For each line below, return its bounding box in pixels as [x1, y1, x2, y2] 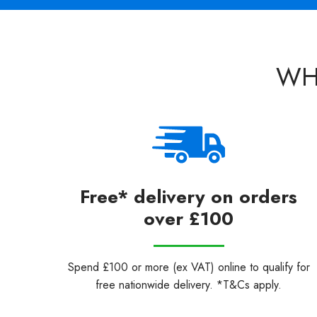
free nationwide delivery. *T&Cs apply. [96, 277, 282, 294]
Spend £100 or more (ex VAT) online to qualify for [67, 259, 310, 276]
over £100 [144, 205, 234, 233]
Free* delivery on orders [80, 183, 298, 211]
